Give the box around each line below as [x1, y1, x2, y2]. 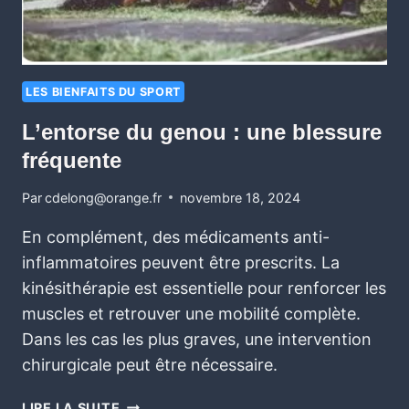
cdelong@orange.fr [45, 189, 163, 205]
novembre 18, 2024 [180, 189, 301, 205]
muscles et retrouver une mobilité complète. [22, 303, 361, 323]
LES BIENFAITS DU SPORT [26, 84, 181, 99]
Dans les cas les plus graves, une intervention [22, 329, 372, 349]
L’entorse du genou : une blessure [22, 119, 382, 144]
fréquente [22, 147, 121, 173]
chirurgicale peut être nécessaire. [22, 354, 278, 374]
